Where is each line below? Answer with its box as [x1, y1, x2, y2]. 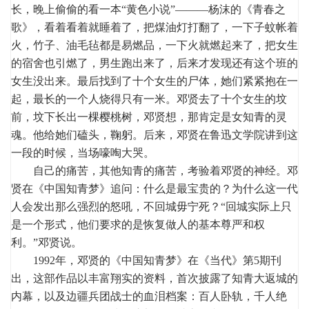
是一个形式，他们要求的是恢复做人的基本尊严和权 [11, 218, 265, 230]
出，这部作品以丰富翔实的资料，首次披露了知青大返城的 [11, 272, 298, 284]
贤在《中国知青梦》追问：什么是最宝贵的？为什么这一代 [11, 182, 298, 195]
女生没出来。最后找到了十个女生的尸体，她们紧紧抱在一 [11, 74, 298, 87]
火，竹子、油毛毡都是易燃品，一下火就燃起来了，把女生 [11, 39, 298, 51]
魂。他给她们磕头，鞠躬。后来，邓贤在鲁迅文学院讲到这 [11, 128, 298, 141]
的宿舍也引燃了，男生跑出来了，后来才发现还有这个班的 [11, 57, 298, 69]
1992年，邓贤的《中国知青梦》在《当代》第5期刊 [11, 254, 281, 266]
